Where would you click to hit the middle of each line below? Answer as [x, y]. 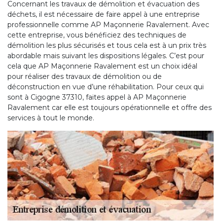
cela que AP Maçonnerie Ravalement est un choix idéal [102, 66]
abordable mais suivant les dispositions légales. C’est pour [106, 55]
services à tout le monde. [51, 118]
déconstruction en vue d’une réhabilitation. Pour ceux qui [106, 87]
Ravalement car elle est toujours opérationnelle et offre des [110, 107]
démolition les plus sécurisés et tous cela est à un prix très [107, 45]
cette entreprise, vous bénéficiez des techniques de [97, 35]
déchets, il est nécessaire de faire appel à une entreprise [104, 14]
